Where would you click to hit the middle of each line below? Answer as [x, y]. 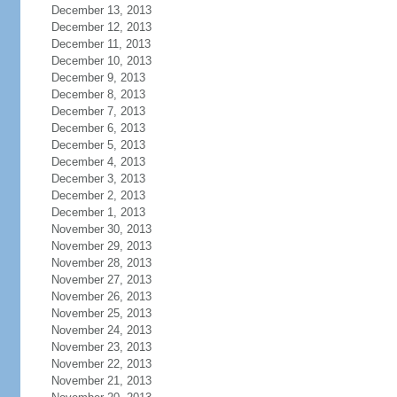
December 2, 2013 [98, 195]
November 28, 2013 [101, 263]
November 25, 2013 [101, 313]
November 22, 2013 [101, 364]
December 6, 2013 [98, 128]
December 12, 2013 [101, 27]
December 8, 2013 [98, 94]
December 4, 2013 [98, 162]
